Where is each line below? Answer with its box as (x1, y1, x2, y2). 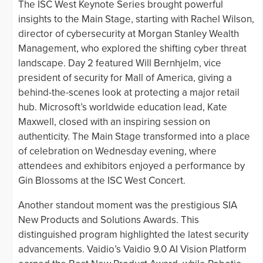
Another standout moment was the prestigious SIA (18, 198, 237, 211)
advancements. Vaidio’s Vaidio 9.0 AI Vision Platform (18, 242, 247, 255)
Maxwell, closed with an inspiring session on (18, 115, 210, 128)
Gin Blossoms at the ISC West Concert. (18, 174, 186, 187)
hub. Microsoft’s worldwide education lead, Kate (18, 100, 227, 113)
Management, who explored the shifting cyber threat (18, 42, 247, 55)
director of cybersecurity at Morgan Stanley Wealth (18, 27, 239, 40)
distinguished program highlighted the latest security (18, 228, 248, 241)
